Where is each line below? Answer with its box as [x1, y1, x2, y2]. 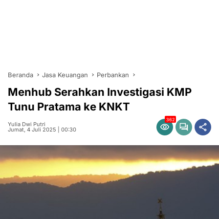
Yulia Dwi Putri [8, 121, 45, 128]
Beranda [8, 71, 33, 79]
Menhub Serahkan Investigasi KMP [8, 86, 192, 98]
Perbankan [97, 71, 129, 79]
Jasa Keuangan [42, 71, 88, 79]
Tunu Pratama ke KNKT [8, 100, 130, 113]
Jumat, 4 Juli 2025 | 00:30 [8, 126, 76, 133]
